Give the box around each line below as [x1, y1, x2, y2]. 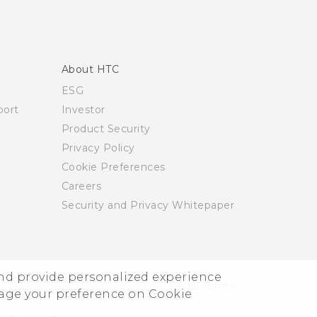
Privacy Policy [61, 142, 135, 155]
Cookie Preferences [61, 161, 166, 174]
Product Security [61, 122, 151, 136]
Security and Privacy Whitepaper [61, 199, 234, 212]
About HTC [61, 63, 119, 76]
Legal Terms [169, 279, 234, 293]
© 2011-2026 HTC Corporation [8, 279, 163, 293]
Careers [61, 180, 101, 193]
